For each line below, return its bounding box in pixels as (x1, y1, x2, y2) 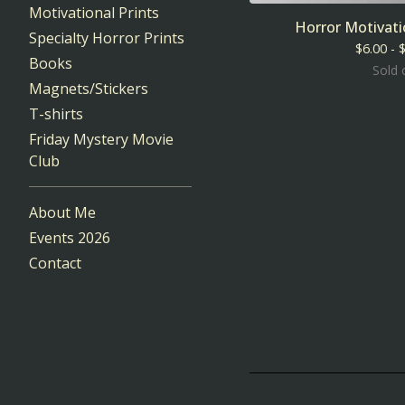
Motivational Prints (29, 3, 159, 23)
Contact (29, 253, 81, 273)
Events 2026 (29, 228, 110, 248)
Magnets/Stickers (29, 79, 148, 99)
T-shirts (29, 104, 83, 124)
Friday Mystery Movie (29, 129, 174, 149)
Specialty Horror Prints (29, 28, 184, 48)
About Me (29, 202, 96, 222)
